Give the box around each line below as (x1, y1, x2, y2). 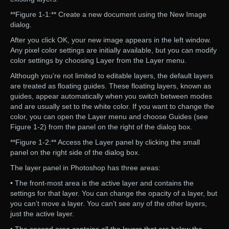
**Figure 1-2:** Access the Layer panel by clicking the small (10, 138, 200, 147)
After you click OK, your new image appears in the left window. (10, 36, 211, 44)
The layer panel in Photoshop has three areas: (10, 164, 161, 172)
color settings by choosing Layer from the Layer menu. (10, 56, 187, 65)
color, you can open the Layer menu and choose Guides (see (10, 112, 208, 121)
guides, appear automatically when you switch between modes (10, 92, 212, 101)
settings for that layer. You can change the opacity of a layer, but (10, 189, 217, 198)
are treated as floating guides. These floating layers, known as (10, 82, 211, 90)
